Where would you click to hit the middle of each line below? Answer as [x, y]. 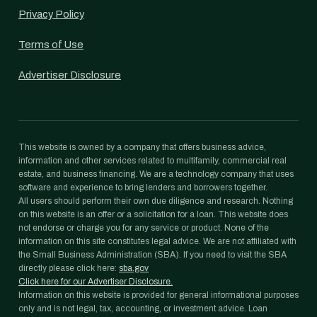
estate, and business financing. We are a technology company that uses [156, 174]
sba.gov [134, 268]
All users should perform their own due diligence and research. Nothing [156, 201]
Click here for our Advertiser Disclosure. [96, 282]
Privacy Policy [51, 14]
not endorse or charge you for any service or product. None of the [144, 228]
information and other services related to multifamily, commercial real [152, 161]
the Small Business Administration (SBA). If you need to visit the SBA [152, 255]
